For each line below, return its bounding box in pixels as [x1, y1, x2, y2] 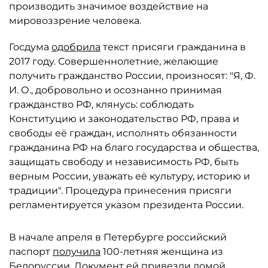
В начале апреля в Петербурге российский [9, 231, 227, 243]
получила [53, 245, 100, 257]
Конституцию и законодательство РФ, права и [9, 112, 239, 124]
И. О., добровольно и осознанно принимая [9, 84, 222, 96]
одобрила [51, 41, 100, 53]
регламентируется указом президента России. [9, 199, 243, 211]
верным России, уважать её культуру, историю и [9, 170, 250, 182]
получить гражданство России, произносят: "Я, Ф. [9, 69, 255, 81]
